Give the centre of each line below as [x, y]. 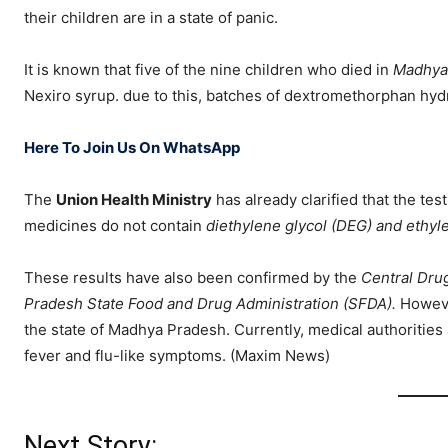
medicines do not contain [115, 226]
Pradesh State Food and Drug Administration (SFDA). [212, 304]
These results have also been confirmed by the [190, 278]
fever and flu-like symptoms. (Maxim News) [177, 356]
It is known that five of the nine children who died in [208, 70]
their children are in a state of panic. [151, 18]
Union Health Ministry [134, 200]
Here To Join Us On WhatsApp [132, 148]
